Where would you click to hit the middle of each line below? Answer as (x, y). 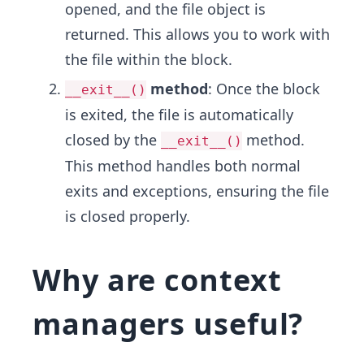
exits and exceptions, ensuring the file (197, 191)
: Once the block (264, 89)
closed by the (113, 140)
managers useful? (168, 324)
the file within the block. (149, 59)
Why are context (157, 280)
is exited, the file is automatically (179, 115)
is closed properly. (128, 216)
